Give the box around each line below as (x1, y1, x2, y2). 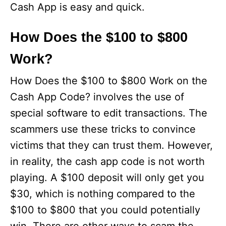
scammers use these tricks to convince (10, 123, 196, 136)
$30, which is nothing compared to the (10, 188, 195, 200)
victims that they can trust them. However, (10, 139, 213, 152)
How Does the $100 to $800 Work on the (10, 75, 207, 87)
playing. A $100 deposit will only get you (10, 172, 204, 184)
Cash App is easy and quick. (10, 1, 145, 14)
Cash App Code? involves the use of (10, 91, 184, 103)
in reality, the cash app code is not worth (10, 155, 205, 168)
